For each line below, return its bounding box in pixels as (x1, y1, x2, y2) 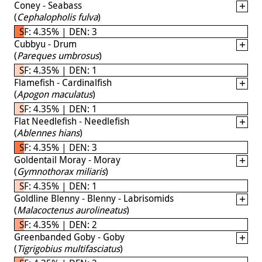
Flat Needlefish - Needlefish (14, 114, 129, 127)
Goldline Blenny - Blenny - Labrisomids (14, 191, 174, 205)
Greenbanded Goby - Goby (14, 230, 125, 243)
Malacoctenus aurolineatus (17, 203, 126, 216)
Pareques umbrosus (17, 49, 99, 62)
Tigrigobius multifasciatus (17, 242, 120, 255)
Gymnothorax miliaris (17, 164, 105, 178)
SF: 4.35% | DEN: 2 (19, 218, 97, 231)
